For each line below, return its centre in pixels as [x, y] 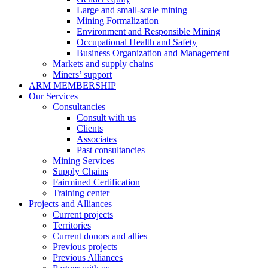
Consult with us [106, 118]
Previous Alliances [88, 258]
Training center [81, 193]
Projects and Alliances [70, 204]
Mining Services [83, 161]
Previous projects [85, 247]
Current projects [83, 214]
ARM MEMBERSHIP [72, 85]
